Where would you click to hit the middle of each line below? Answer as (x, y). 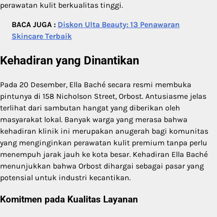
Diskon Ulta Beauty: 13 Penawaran (119, 25)
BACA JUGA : (35, 25)
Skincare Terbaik (42, 36)
